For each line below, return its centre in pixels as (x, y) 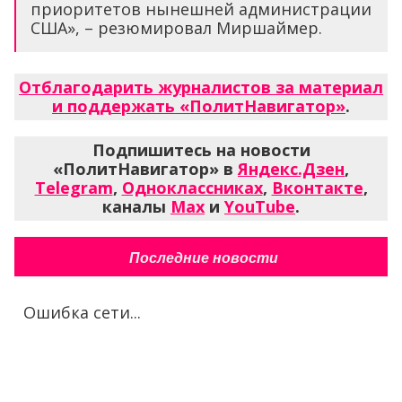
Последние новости (203, 258)
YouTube (260, 207)
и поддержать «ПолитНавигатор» (199, 106)
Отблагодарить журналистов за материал (201, 87)
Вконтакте (317, 188)
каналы (136, 207)
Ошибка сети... (82, 313)
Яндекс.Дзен (291, 169)
